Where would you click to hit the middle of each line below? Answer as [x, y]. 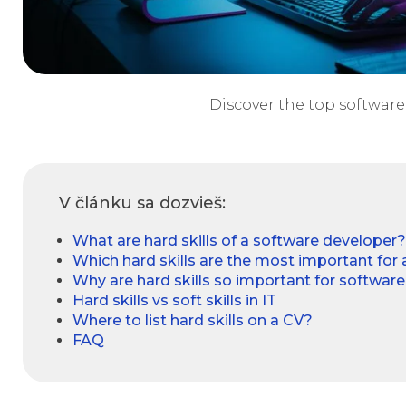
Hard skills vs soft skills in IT [174, 301]
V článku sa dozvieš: [142, 203]
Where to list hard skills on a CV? [193, 321]
